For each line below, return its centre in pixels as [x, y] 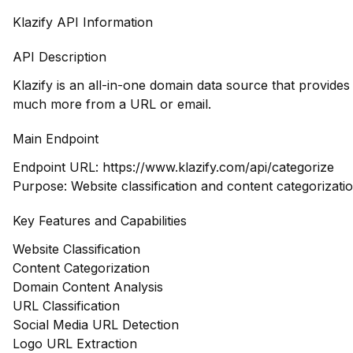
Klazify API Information [83, 22]
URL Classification [66, 306]
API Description [59, 57]
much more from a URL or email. [112, 104]
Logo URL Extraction [75, 344]
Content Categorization [81, 268]
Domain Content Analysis [88, 287]
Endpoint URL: [58, 167]
